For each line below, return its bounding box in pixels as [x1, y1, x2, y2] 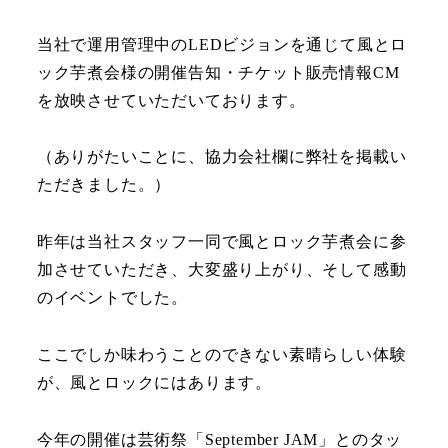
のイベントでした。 [36, 289, 188, 307]
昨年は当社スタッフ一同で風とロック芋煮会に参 [36, 233, 407, 251]
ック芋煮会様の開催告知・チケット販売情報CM [36, 63, 400, 81]
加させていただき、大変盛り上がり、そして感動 [36, 261, 407, 279]
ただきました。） [36, 176, 172, 194]
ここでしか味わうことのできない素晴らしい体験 [36, 345, 407, 363]
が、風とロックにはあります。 [36, 373, 272, 391]
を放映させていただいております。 [36, 91, 306, 109]
